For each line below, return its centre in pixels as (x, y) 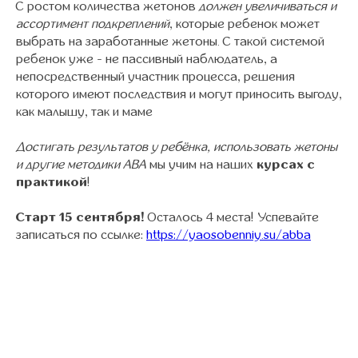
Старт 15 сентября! (82, 217)
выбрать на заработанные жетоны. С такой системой (170, 42)
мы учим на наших (201, 165)
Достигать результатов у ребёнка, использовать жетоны (177, 147)
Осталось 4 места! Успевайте (233, 217)
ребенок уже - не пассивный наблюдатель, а (147, 59)
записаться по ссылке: (81, 235)
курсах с (286, 165)
